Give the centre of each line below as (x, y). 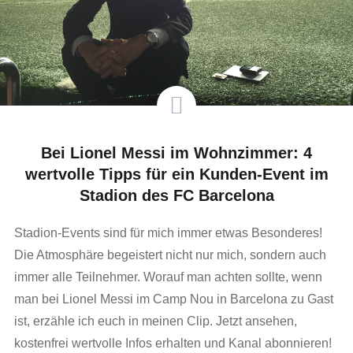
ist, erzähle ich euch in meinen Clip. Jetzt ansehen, (155, 321)
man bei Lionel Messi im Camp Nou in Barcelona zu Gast (173, 299)
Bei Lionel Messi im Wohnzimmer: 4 (176, 152)
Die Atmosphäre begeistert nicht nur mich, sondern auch (170, 255)
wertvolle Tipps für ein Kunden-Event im (176, 174)
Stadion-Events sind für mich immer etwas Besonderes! (168, 232)
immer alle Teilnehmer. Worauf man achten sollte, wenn (168, 277)
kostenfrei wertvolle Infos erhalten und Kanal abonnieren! (173, 343)
